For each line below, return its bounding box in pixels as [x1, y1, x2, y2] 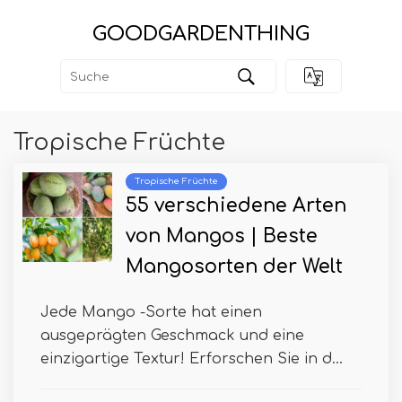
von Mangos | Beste [126, 226, 318, 248]
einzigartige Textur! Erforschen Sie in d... [40, 351, 343, 368]
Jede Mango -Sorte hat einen [40, 304, 262, 321]
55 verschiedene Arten [126, 196, 346, 217]
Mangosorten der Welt [126, 257, 343, 278]
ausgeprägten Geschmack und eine [40, 328, 304, 345]
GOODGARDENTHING [92, 22, 310, 45]
